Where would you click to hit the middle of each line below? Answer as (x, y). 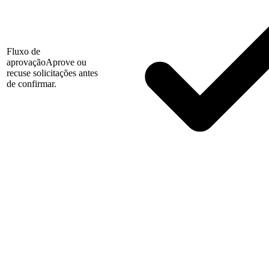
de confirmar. (32, 84)
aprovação (26, 62)
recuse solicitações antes (52, 73)
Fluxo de (23, 52)
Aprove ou (66, 62)
